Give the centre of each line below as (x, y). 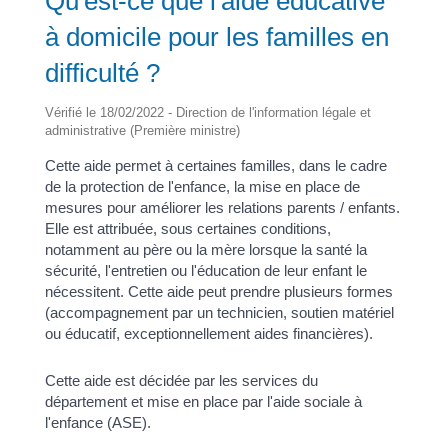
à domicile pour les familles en (216, 36)
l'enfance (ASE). (97, 422)
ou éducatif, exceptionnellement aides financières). (208, 333)
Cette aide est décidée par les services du (181, 380)
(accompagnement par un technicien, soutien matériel (219, 312)
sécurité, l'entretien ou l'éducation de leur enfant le (205, 270)
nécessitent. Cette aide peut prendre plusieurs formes (218, 291)
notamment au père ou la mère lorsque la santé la (205, 249)
